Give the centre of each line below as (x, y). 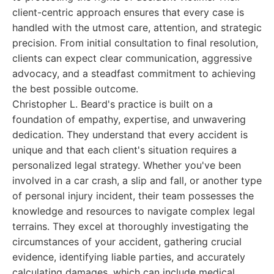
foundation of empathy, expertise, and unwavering (129, 119)
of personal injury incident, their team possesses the (133, 196)
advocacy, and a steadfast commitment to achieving (134, 73)
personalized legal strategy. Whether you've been (127, 165)
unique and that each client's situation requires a (124, 150)
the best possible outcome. (75, 89)
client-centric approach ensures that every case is (128, 12)
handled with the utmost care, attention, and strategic (137, 28)
